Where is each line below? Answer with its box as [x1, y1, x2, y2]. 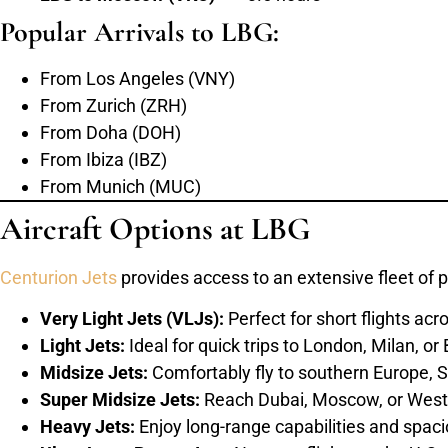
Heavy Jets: [40, 416, 135, 438]
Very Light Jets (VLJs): [40, 308, 224, 330]
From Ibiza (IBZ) [40, 148, 167, 170]
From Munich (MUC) [40, 175, 201, 197]
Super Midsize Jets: [40, 389, 200, 411]
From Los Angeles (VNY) [40, 67, 235, 89]
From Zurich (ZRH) [40, 94, 187, 116]
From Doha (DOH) [40, 121, 181, 143]
